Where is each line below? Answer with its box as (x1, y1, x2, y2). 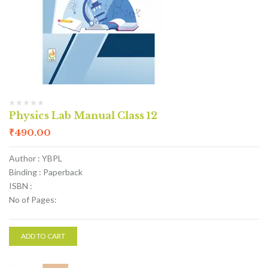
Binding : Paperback (9, 167, 83, 177)
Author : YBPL (9, 153, 62, 163)
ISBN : (9, 181, 32, 191)
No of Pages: (9, 194, 57, 205)
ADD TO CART (21, 232, 65, 240)
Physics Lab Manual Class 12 (9, 109, 157, 121)
